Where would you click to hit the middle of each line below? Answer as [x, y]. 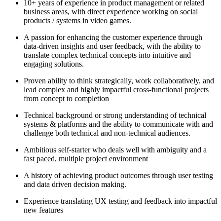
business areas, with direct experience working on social [111, 11]
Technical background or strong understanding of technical [115, 115]
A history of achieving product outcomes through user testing [118, 175]
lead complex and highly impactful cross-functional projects [116, 89]
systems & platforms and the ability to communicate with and [118, 124]
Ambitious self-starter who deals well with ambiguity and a [115, 149]
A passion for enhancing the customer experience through [113, 37]
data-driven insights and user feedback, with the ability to [112, 46]
